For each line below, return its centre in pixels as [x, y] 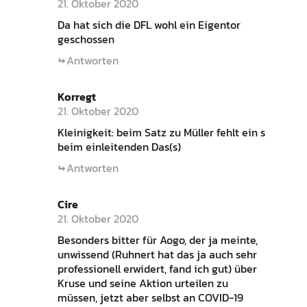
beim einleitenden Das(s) [119, 147]
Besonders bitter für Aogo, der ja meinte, [157, 240]
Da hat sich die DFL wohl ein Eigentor [149, 25]
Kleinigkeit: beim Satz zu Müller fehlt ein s [161, 133]
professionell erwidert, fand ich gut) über [157, 269]
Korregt [76, 97]
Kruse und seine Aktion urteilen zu [143, 283]
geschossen [86, 39]
